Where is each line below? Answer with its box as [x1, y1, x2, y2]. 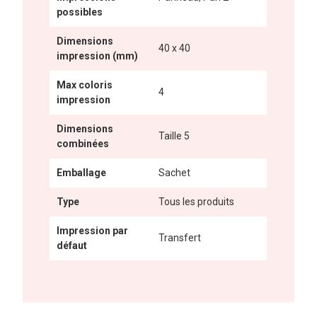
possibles [57, 6, 103, 18]
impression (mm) [57, 50, 139, 62]
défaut [57, 240, 88, 252]
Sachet [158, 167, 191, 179]
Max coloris [57, 79, 113, 91]
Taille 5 [158, 130, 190, 142]
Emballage [57, 167, 107, 179]
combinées [57, 138, 110, 150]
